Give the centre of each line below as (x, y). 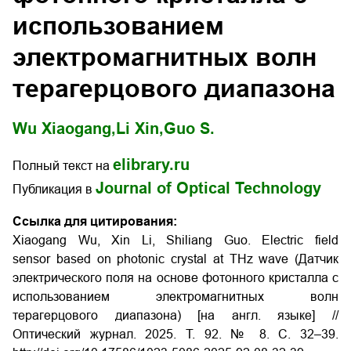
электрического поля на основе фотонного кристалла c (175, 278)
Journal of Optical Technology (208, 188)
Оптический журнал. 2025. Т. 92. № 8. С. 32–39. (175, 334)
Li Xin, (140, 128)
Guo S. (189, 128)
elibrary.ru (151, 165)
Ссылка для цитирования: (95, 221)
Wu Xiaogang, (64, 128)
